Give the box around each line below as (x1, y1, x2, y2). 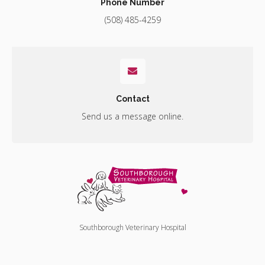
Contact (115, 93, 150, 104)
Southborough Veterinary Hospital (79, 222, 186, 232)
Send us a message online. (82, 110, 183, 122)
